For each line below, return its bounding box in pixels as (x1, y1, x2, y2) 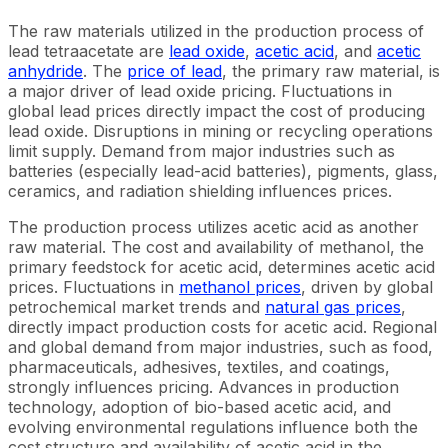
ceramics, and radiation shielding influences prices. (8, 181, 392, 201)
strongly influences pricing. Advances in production (8, 377, 399, 397)
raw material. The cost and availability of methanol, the (8, 237, 424, 257)
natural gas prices (265, 297, 401, 317)
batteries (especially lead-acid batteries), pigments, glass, (8, 161, 438, 181)
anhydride (8, 61, 83, 81)
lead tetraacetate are (8, 41, 169, 61)
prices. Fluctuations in (8, 277, 179, 297)
